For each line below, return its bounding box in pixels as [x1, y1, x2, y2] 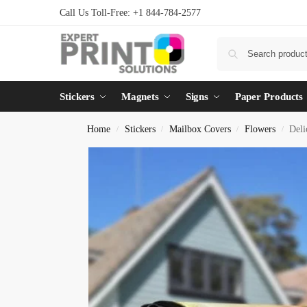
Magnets [121, 91, 160, 102]
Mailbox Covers [169, 124, 231, 134]
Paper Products [234, 91, 304, 102]
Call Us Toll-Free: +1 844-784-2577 [60, 8, 201, 18]
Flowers [245, 124, 276, 134]
